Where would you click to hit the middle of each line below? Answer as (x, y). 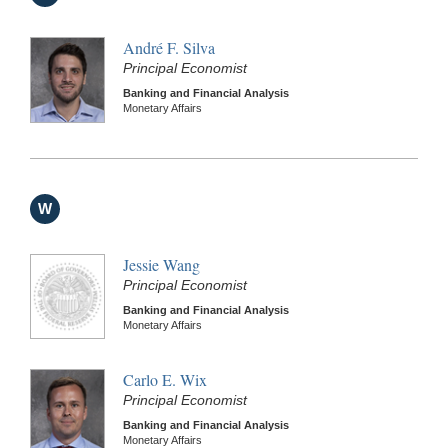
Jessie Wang (161, 264)
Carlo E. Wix (165, 380)
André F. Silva (169, 47)
